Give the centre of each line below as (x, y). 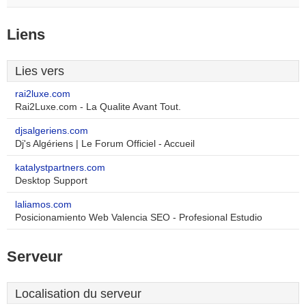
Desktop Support (51, 181)
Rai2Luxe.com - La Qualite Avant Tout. (98, 107)
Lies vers (40, 71)
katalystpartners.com (60, 168)
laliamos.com (43, 205)
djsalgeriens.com (52, 131)
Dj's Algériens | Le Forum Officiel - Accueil (105, 144)
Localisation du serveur (78, 294)
